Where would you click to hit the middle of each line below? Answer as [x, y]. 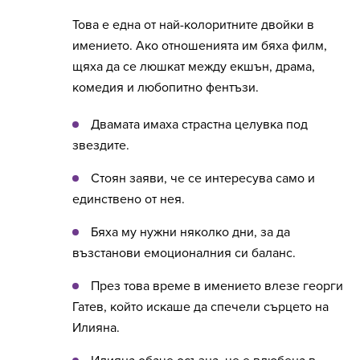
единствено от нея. [129, 200]
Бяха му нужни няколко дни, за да [190, 233]
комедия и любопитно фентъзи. [166, 88]
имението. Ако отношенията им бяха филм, [200, 46]
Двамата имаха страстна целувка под [199, 125]
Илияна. [96, 328]
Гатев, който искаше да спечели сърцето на [200, 307]
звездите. [101, 146]
